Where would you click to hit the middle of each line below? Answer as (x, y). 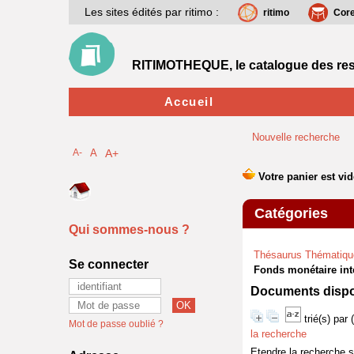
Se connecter (109, 264)
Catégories (291, 213)
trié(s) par (328, 319)
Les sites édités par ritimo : (152, 12)
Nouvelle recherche (296, 137)
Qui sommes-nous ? (129, 230)
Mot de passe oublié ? (116, 324)
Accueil (189, 102)
